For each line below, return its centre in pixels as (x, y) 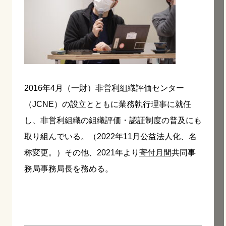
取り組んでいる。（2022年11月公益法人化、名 (110, 136)
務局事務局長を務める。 (69, 168)
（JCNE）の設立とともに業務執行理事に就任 (108, 104)
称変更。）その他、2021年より (82, 152)
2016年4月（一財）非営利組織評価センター (104, 88)
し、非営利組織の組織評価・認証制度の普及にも (113, 120)
